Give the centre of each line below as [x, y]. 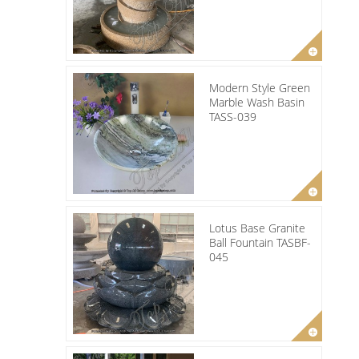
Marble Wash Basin [257, 102]
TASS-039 [233, 116]
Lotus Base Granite [257, 228]
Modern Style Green [260, 87]
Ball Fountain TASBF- [260, 242]
